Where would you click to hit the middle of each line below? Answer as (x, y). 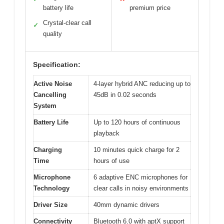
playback (106, 133)
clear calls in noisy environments (141, 188)
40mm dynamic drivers (126, 204)
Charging (48, 149)
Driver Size (50, 204)
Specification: (57, 64)
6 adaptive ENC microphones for (140, 177)
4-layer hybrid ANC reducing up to (142, 83)
